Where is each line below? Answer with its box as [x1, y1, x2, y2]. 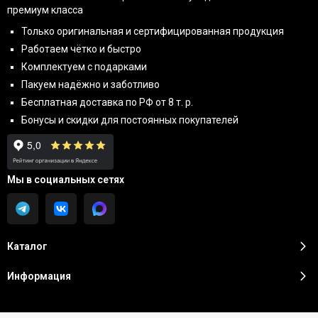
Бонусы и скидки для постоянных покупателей [21, 114, 238, 126]
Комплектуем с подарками [21, 61, 147, 73]
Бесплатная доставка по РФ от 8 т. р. [21, 97, 193, 109]
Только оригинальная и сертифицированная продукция [21, 26, 284, 38]
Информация [7, 270, 71, 283]
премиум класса [7, 4, 83, 16]
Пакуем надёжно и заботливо [21, 79, 160, 91]
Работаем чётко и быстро [21, 43, 141, 55]
